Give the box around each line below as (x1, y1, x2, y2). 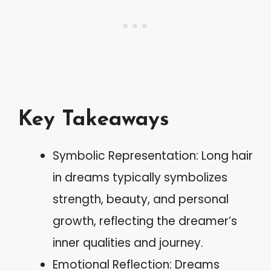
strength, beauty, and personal (53, 191, 229, 207)
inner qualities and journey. (53, 234, 203, 251)
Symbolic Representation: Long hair (53, 147, 253, 164)
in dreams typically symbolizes (53, 169, 227, 186)
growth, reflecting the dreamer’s (53, 212, 237, 229)
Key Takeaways (18, 109, 169, 131)
